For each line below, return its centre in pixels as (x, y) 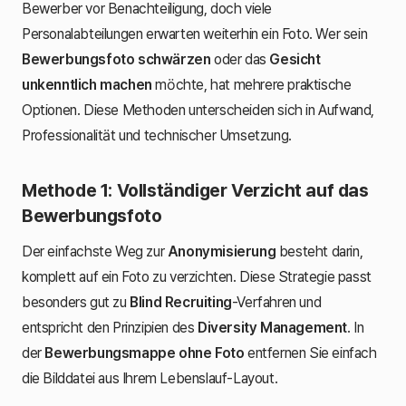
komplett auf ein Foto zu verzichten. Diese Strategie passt (197, 276)
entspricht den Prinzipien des (110, 327)
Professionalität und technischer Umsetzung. (157, 135)
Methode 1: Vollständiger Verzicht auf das (195, 190)
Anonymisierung (222, 251)
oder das (240, 59)
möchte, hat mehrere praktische (251, 84)
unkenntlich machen (87, 84)
